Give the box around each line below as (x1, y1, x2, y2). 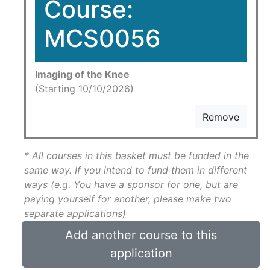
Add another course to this (65, 228, 217, 242)
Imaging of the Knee (35, 68, 130, 80)
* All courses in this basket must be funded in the (24, 149, 249, 162)
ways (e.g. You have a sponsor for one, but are (24, 178, 238, 190)
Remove (202, 111, 239, 123)
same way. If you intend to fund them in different (24, 164, 247, 176)
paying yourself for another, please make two (24, 193, 231, 205)
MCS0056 (44, 24, 160, 53)
